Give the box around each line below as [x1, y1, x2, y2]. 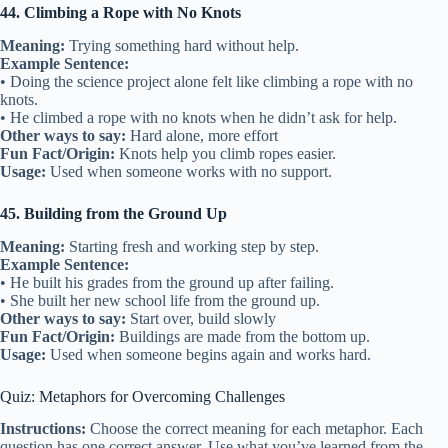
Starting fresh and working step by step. [65, 237, 319, 255]
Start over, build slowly [126, 309, 276, 327]
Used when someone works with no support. [46, 162, 332, 180]
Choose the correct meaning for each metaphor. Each [86, 420, 423, 438]
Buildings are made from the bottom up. [115, 327, 370, 345]
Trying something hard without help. [65, 36, 299, 54]
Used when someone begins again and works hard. [46, 345, 371, 363]
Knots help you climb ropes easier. [115, 144, 336, 162]
